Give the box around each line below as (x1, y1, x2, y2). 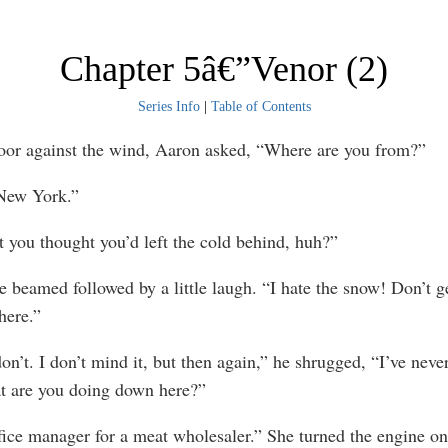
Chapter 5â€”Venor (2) (60, 49, 388, 89)
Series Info (137, 99, 200, 114)
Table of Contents (210, 99, 311, 114)
